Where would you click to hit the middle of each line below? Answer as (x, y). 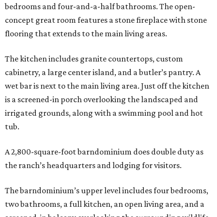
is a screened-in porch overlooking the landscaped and (101, 100)
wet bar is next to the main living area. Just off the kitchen (107, 86)
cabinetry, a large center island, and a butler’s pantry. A (103, 72)
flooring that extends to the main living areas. (86, 34)
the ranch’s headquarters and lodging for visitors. (93, 165)
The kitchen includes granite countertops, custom (94, 59)
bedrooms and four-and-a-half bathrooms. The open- (100, 7)
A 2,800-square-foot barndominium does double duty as (104, 152)
